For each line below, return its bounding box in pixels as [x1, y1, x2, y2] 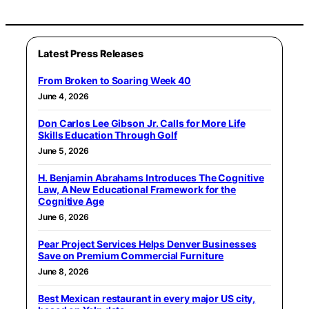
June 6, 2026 [38, 211, 89, 222]
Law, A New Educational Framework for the [38, 183, 236, 195]
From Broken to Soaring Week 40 [38, 74, 191, 86]
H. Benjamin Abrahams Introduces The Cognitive [38, 171, 264, 183]
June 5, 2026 [38, 145, 89, 156]
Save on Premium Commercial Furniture [38, 249, 224, 261]
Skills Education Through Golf [38, 128, 178, 141]
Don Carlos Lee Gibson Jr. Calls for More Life [38, 117, 246, 129]
